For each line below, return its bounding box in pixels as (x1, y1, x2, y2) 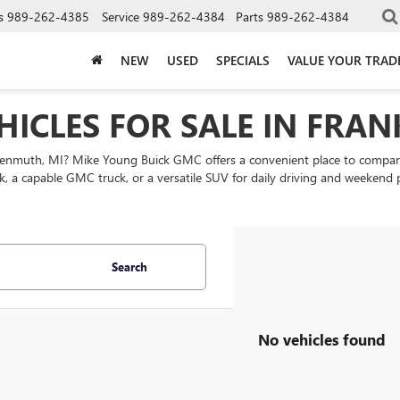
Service (102, 7, 139, 25)
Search (112, 259, 147, 274)
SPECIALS (216, 51, 270, 69)
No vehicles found (258, 329, 386, 349)
